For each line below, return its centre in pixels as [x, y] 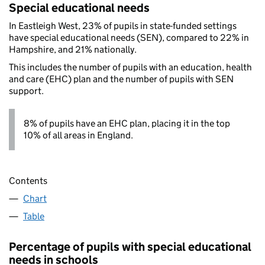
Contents [28, 180]
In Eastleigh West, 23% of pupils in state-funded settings [123, 26]
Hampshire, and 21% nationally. [73, 50]
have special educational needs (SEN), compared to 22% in [129, 38]
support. [26, 91]
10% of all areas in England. [78, 135]
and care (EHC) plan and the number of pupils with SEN [121, 79]
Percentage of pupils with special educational [130, 246]
